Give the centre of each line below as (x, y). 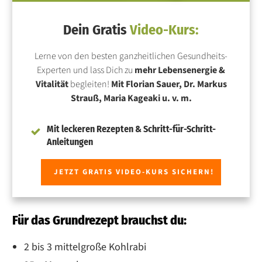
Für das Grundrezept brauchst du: (99, 220)
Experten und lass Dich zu (86, 70)
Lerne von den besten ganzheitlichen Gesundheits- (131, 56)
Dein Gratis (96, 30)
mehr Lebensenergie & (180, 70)
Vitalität (52, 84)
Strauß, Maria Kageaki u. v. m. (131, 98)
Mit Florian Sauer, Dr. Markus (169, 84)
